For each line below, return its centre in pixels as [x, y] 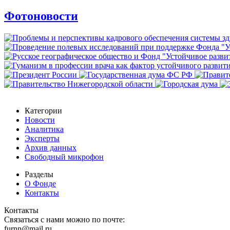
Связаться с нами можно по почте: [64, 220]
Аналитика [44, 129]
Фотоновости [41, 16]
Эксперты [42, 139]
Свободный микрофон [64, 157]
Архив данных [51, 148]
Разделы [39, 175]
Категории [43, 111]
